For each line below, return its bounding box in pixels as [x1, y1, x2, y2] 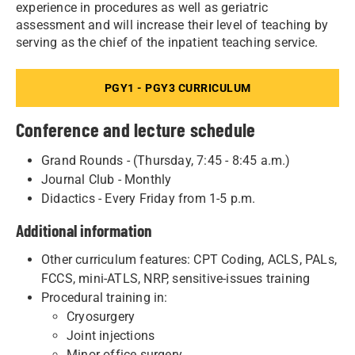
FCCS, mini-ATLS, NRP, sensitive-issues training [41, 270, 314, 286]
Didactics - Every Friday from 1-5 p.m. [41, 190, 256, 206]
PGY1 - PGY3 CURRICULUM [104, 81, 251, 94]
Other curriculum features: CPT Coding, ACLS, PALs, [41, 251, 338, 267]
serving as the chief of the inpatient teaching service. [16, 34, 319, 50]
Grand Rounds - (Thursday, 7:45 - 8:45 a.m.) [41, 152, 291, 168]
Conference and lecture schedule [16, 117, 256, 141]
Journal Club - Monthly [41, 171, 172, 187]
